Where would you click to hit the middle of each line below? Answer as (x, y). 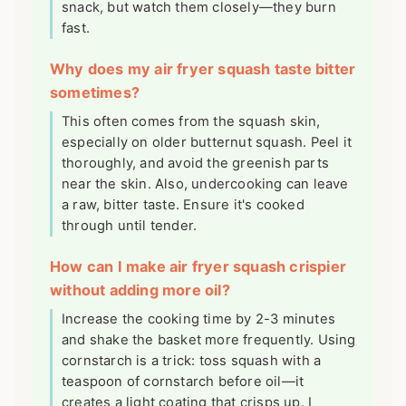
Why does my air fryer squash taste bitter (203, 68)
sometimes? (95, 92)
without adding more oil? (140, 290)
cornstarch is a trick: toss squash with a (192, 360)
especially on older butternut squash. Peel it (207, 142)
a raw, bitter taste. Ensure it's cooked (183, 204)
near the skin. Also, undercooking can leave (205, 184)
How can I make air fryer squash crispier (198, 266)
